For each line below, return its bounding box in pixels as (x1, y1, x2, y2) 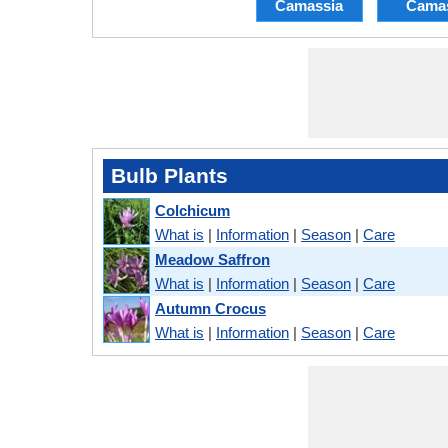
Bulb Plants (111, 164, 228, 188)
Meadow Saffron (155, 250, 270, 268)
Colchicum (155, 201, 230, 219)
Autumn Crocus (155, 299, 266, 317)
